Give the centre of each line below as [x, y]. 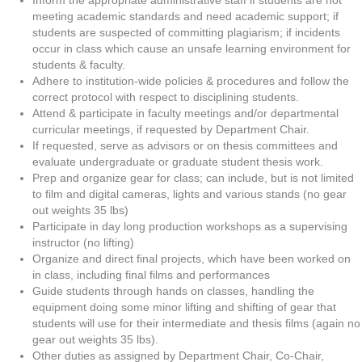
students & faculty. [79, 65]
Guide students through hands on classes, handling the [173, 291]
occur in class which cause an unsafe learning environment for [192, 48]
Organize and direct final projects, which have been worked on [192, 259]
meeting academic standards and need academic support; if [185, 16]
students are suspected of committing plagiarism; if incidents [186, 32]
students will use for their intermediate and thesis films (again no [196, 323]
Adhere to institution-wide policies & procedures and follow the [191, 81]
